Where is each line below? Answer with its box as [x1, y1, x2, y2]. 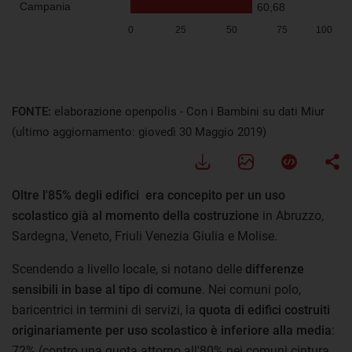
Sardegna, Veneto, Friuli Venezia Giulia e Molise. [12, 228, 277, 244]
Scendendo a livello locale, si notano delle [12, 261, 242, 277]
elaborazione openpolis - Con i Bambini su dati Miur [54, 104, 324, 119]
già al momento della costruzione [71, 207, 262, 223]
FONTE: [12, 104, 54, 119]
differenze [242, 261, 304, 277]
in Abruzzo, [262, 207, 324, 223]
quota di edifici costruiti [199, 302, 330, 317]
